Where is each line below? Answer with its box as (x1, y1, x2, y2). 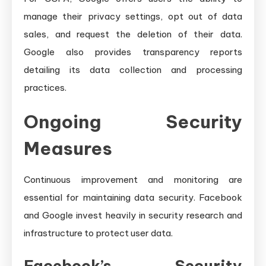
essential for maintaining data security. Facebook (24, 191, 242, 203)
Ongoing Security (24, 110, 242, 133)
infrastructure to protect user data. (24, 227, 173, 239)
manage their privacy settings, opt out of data (24, 10, 242, 22)
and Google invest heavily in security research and (24, 209, 242, 221)
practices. (24, 81, 66, 93)
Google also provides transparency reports (24, 46, 242, 58)
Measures (24, 137, 112, 160)
